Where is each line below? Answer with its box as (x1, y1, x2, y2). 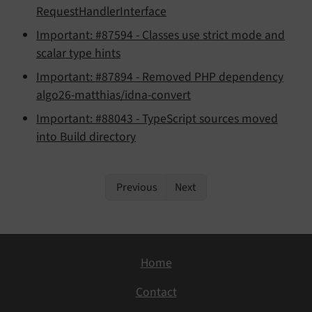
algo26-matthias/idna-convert (36, 86, 191, 104)
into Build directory (36, 128, 136, 146)
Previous (114, 180, 157, 196)
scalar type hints (36, 45, 120, 63)
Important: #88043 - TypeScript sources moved (36, 110, 278, 128)
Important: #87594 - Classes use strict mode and (36, 26, 285, 45)
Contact (135, 283, 177, 302)
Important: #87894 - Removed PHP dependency (36, 68, 283, 86)
